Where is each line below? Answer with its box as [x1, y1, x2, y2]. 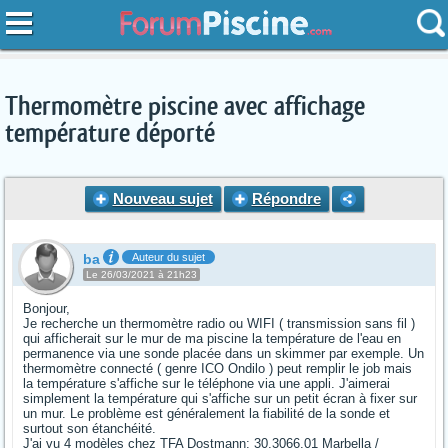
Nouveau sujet [112, 190, 213, 207]
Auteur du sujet [132, 251, 205, 263]
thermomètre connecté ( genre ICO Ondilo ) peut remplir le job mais [23, 361, 412, 376]
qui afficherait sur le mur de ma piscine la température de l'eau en [23, 331, 401, 346]
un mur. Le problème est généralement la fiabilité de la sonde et [23, 406, 390, 421]
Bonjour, [23, 301, 70, 316]
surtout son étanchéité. [23, 421, 156, 436]
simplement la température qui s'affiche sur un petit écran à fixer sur [23, 391, 417, 406]
